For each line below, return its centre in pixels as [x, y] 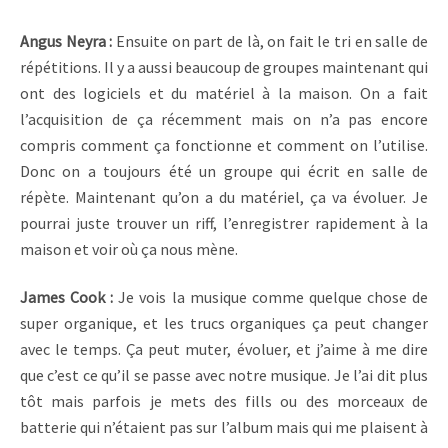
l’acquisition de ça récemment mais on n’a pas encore [224, 118]
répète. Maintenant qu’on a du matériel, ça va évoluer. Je [224, 196]
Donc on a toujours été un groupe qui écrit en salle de [224, 170]
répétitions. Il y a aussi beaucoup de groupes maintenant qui [224, 66]
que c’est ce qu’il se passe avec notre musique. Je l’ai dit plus [224, 375]
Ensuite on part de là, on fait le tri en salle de [272, 40]
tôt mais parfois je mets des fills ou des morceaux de [224, 401]
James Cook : [69, 297]
